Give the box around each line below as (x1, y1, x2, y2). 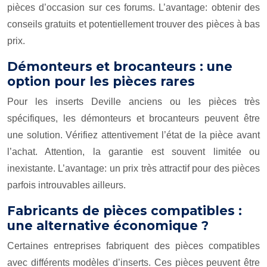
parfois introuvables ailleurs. (7, 180, 126, 190)
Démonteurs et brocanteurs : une (7, 59, 232, 74)
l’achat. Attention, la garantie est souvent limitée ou (7, 147, 260, 157)
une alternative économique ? (7, 218, 209, 233)
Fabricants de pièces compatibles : (7, 203, 242, 218)
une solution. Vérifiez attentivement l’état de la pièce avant (7, 130, 260, 140)
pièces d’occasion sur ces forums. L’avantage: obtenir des (7, 2, 260, 13)
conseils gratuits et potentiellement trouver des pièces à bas (7, 19, 260, 29)
